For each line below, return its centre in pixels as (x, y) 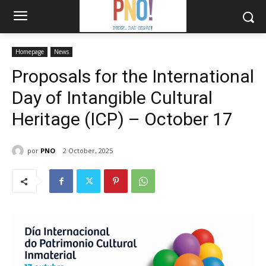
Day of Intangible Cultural (112, 98)
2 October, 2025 (88, 151)
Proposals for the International (133, 76)
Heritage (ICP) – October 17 (122, 119)
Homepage (30, 52)
